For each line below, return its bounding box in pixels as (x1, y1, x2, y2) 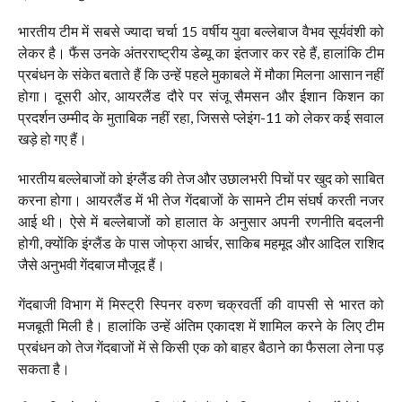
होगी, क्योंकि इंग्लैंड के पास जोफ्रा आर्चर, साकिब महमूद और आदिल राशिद (17, 234, 385, 252)
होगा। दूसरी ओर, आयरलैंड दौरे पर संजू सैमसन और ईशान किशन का (17, 87, 385, 105)
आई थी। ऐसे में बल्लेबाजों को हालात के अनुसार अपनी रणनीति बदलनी (17, 213, 385, 231)
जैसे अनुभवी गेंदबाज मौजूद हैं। (17, 256, 165, 274)
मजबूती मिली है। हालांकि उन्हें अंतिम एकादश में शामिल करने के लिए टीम (17, 317, 385, 335)
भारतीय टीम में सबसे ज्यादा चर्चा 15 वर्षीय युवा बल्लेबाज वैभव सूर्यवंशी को (17, 22, 385, 40)
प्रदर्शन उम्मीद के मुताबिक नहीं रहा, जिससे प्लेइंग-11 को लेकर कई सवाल (17, 109, 385, 127)
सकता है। (17, 360, 70, 378)
